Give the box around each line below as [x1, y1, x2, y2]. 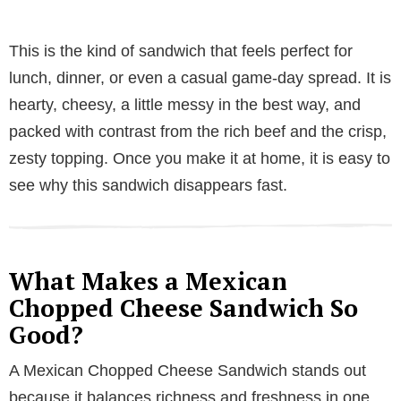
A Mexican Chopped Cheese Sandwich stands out [9, 361, 366, 380]
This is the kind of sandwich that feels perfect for [9, 41, 353, 60]
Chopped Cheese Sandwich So [9, 291, 358, 324]
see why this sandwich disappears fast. [9, 175, 287, 194]
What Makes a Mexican [9, 264, 287, 297]
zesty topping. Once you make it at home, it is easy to [9, 149, 390, 167]
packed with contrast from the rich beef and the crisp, [9, 122, 387, 141]
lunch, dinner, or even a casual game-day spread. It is [9, 68, 391, 87]
